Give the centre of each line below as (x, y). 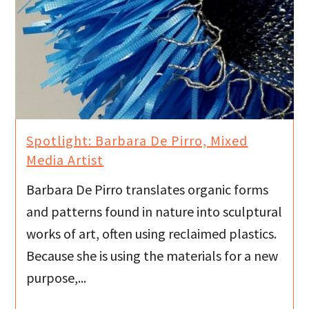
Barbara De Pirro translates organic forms (148, 189)
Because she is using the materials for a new (152, 255)
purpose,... (57, 277)
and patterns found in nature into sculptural (154, 211)
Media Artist (65, 160)
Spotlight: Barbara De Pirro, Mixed (137, 141)
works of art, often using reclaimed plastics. (152, 233)
